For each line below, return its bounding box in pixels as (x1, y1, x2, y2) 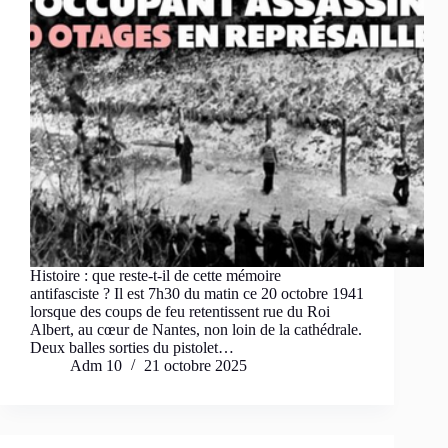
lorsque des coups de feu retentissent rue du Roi (30, 303, 330, 321)
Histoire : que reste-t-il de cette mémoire (30, 267, 281, 285)
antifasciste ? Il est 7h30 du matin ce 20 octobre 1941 (30, 285, 364, 303)
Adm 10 (70, 357, 122, 375)
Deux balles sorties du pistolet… (30, 339, 234, 357)
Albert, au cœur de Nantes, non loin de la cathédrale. (30, 321, 362, 339)
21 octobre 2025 (144, 357, 247, 375)
